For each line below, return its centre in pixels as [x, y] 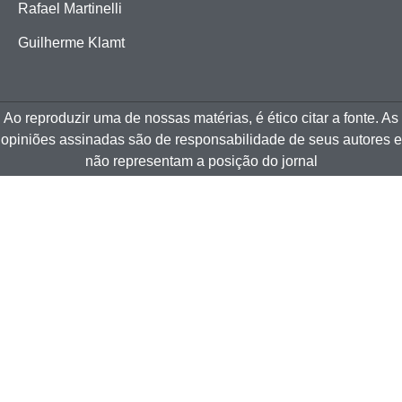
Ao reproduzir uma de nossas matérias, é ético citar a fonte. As [201, 118]
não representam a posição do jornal [201, 161]
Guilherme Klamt [71, 43]
